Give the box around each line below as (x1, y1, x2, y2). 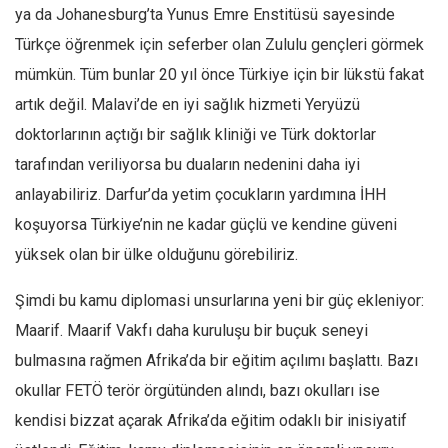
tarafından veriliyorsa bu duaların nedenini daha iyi (15, 155, 360, 174)
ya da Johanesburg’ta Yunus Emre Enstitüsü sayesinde (15, 5, 395, 24)
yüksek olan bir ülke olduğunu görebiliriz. (15, 245, 298, 264)
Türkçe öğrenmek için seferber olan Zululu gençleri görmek (15, 35, 424, 54)
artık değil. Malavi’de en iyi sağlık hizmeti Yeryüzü (15, 95, 360, 114)
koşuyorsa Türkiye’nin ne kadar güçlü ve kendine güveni (15, 215, 397, 234)
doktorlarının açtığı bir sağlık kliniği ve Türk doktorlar (15, 125, 376, 144)
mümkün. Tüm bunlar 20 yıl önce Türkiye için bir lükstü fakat (15, 65, 424, 84)
